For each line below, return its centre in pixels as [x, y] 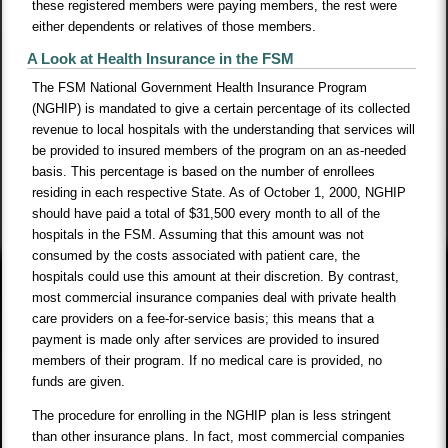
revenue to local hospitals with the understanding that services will [224, 130]
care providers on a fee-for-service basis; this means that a [203, 319]
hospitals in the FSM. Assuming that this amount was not [198, 235]
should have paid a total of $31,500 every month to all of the [206, 214]
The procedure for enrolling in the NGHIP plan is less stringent [212, 416]
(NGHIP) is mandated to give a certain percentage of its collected [221, 109]
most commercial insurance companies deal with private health [214, 298]
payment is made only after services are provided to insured [206, 340]
